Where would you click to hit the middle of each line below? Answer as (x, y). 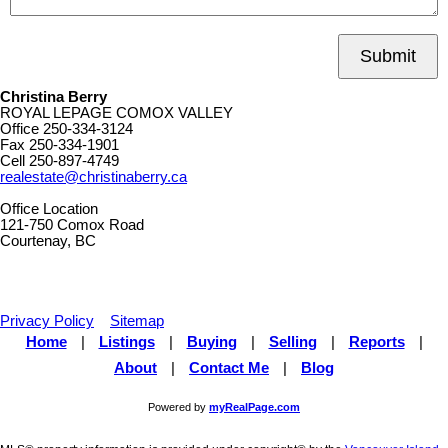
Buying (211, 342)
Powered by (178, 407)
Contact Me (229, 368)
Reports (376, 342)
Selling (292, 342)
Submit (388, 56)
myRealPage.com (254, 407)
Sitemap (137, 321)
